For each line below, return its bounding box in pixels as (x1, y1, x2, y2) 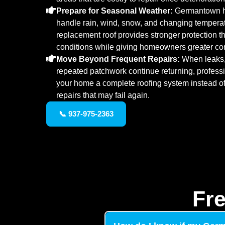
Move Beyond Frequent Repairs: (56, 55, 180, 63)
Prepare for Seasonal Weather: (56, 7, 173, 15)
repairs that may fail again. (56, 91, 150, 99)
